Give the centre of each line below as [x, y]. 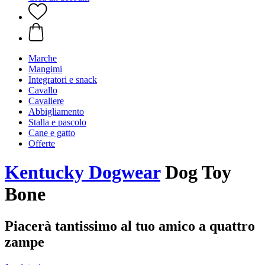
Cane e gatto [52, 133]
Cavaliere [46, 101]
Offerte [42, 143]
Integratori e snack [63, 80]
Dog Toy [196, 172]
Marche [43, 58]
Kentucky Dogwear [83, 172]
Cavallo [43, 90]
